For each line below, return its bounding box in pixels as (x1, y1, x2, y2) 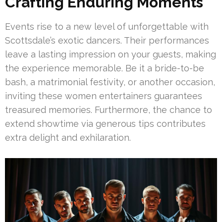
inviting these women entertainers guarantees (5, 90, 202, 101)
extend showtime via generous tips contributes (5, 118, 206, 129)
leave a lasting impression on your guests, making (5, 49, 216, 59)
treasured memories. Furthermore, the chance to (5, 104, 212, 115)
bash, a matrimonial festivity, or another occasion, (5, 76, 215, 87)
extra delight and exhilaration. (5, 132, 131, 143)
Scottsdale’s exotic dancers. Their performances (5, 35, 209, 46)
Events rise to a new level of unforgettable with (5, 21, 209, 32)
